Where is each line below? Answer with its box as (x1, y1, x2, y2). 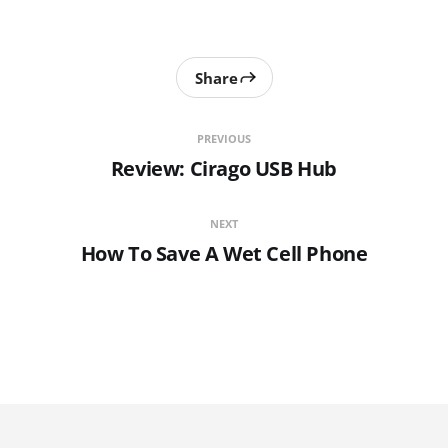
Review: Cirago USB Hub (110, 155, 338, 183)
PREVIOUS (196, 131, 251, 147)
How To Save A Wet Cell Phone (80, 240, 368, 268)
